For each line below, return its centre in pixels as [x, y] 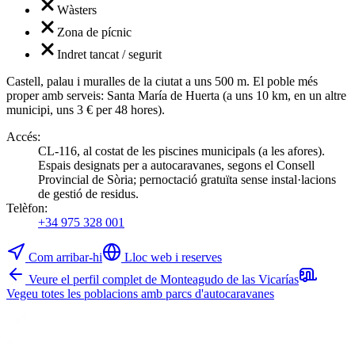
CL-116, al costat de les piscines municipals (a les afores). [181, 151]
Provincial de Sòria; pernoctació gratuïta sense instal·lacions [187, 180]
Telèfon [25, 208]
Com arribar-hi [65, 258]
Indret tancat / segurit [109, 55]
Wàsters [77, 10]
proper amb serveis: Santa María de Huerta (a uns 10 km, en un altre [176, 96]
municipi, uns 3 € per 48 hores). [86, 110]
